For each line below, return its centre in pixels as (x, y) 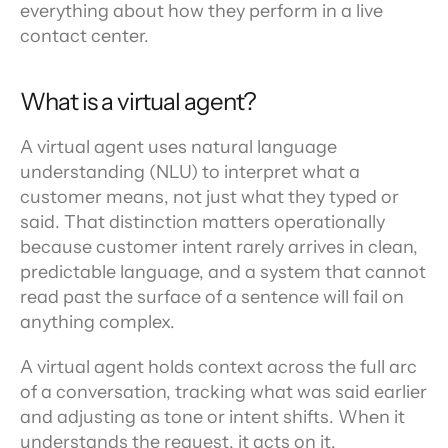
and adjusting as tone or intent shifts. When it (212, 417)
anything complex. (97, 322)
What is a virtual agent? (138, 101)
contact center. (84, 36)
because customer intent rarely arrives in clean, (219, 247)
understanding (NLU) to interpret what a (190, 172)
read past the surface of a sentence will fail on (212, 297)
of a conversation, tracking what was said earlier (223, 392)
